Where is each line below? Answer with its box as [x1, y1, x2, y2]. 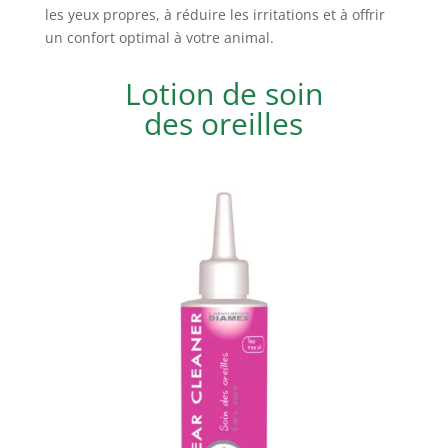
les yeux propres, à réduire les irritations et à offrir [44, 4, 385, 24]
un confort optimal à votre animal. [44, 27, 274, 47]
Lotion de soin [124, 72, 323, 114]
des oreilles [144, 102, 304, 144]
